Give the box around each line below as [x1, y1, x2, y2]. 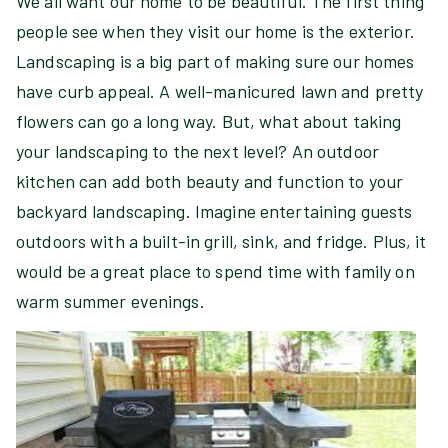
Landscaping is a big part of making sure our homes [16, 50, 415, 72]
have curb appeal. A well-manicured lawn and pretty [16, 80, 424, 102]
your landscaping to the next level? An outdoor [16, 140, 379, 162]
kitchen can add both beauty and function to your [16, 170, 404, 192]
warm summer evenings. [16, 290, 205, 312]
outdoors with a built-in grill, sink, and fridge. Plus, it [16, 230, 427, 252]
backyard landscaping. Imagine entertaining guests [16, 200, 413, 222]
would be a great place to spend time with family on [16, 260, 415, 282]
